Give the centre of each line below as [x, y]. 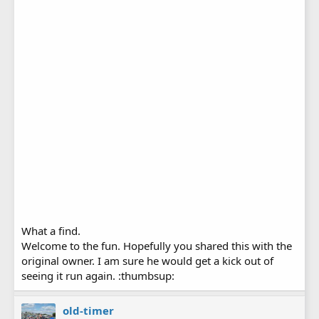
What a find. [51, 230]
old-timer [88, 310]
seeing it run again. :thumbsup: [98, 275]
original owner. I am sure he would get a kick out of [147, 260]
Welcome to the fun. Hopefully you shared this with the [157, 245]
